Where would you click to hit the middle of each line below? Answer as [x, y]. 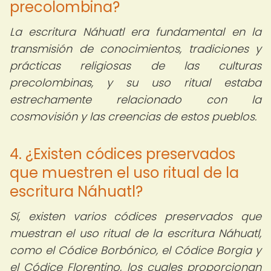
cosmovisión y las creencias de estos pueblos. [133, 116]
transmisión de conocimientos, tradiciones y [135, 49]
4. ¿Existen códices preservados [122, 154]
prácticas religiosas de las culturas [135, 66]
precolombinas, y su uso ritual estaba [135, 83]
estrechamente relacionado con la [135, 100]
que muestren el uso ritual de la [124, 173]
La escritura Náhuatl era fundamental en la [135, 32]
